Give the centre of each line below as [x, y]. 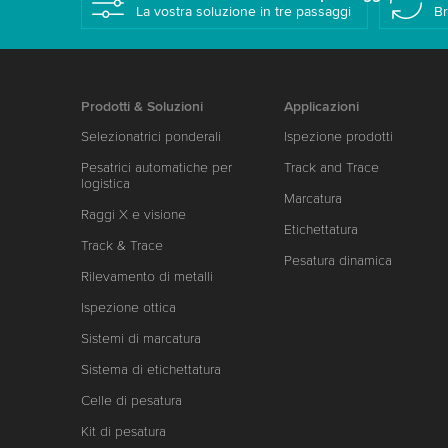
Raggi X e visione [133, 214]
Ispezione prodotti [339, 136]
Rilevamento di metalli [146, 276]
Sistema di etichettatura [150, 369]
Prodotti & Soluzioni [141, 106]
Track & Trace [121, 245]
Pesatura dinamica [338, 260]
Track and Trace [332, 167]
